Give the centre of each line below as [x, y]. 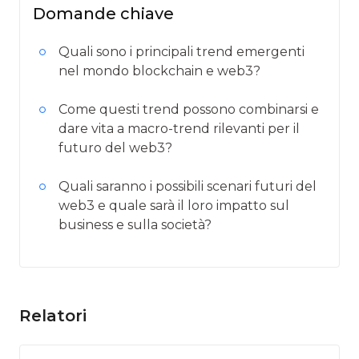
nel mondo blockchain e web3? [159, 71]
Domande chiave [103, 13]
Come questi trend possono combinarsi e [189, 109]
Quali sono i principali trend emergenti [182, 51]
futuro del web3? [115, 147]
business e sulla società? [135, 224]
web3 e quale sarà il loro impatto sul [174, 205]
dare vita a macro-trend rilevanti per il [179, 128]
